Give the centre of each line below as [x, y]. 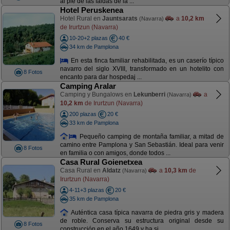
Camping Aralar [88, 86]
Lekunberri [149, 94]
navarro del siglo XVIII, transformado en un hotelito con [142, 69]
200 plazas [83, 114]
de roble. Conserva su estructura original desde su [142, 221]
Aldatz [111, 170]
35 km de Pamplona [94, 198]
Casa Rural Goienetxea [101, 162]
